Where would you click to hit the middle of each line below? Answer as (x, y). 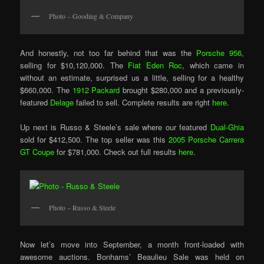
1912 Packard (96, 90)
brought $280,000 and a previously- (182, 90)
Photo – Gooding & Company (91, 16)
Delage (62, 102)
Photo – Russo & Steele (82, 208)
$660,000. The (46, 90)
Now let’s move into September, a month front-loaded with (132, 245)
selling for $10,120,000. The (74, 65)
